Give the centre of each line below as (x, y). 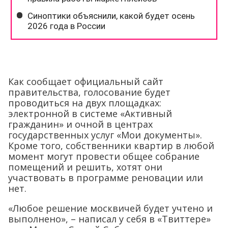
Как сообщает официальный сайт (86, 82)
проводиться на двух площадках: (85, 103)
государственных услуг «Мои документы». (105, 135)
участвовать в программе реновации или (106, 178)
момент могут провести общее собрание (104, 156)
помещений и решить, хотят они (85, 167)
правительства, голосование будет (89, 92)
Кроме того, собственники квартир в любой (111, 146)
